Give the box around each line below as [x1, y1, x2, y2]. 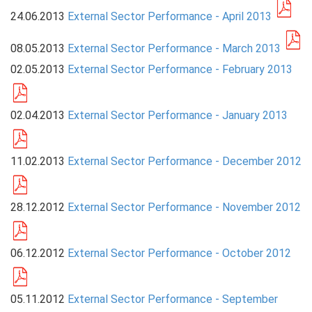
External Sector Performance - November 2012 [67, 200, 301, 214]
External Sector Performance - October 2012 [67, 246, 291, 260]
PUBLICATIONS [10, 49, 86, 62]
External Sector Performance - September [67, 292, 278, 306]
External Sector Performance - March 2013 [67, 41, 281, 55]
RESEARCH [10, 79, 65, 91]
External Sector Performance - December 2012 [67, 154, 302, 168]
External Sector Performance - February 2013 [67, 62, 292, 76]
